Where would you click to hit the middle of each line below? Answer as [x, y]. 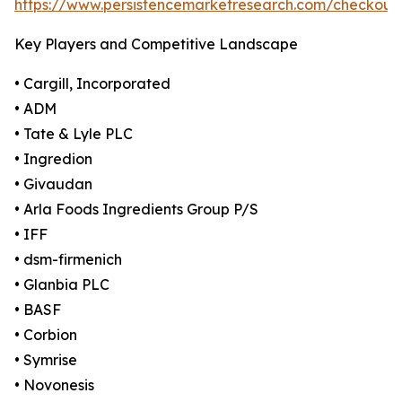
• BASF [38, 310]
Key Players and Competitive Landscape [156, 44]
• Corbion [46, 335]
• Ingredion [53, 159]
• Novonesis [54, 385]
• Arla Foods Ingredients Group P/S [136, 210]
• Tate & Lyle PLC [74, 134]
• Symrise [46, 360]
